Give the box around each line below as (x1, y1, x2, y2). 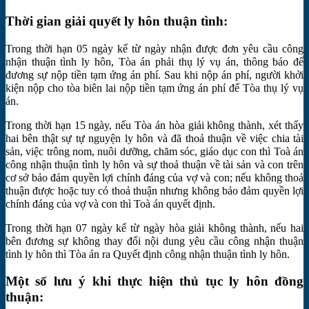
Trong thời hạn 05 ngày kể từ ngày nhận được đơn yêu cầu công (6, 42, 303, 54)
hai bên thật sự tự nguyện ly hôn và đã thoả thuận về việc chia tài (6, 132, 303, 144)
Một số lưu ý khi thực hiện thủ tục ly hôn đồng (6, 274, 303, 289)
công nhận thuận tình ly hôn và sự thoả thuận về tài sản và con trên (6, 158, 303, 170)
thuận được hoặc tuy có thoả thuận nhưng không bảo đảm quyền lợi (6, 184, 303, 197)
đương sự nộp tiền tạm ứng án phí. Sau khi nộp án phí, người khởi (6, 68, 303, 81)
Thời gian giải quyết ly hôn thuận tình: (6, 13, 228, 28)
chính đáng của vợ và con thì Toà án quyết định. (6, 197, 215, 210)
